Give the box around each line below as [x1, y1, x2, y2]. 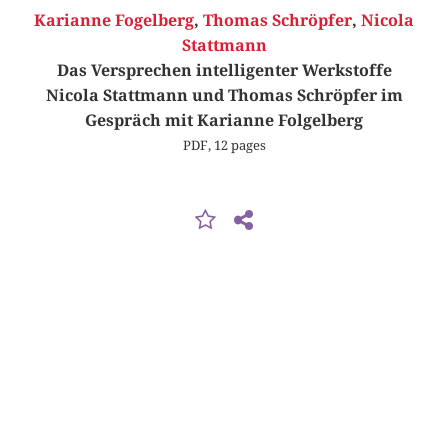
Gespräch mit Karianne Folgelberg [85, 111, 363, 131]
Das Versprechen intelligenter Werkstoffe [56, 61, 392, 81]
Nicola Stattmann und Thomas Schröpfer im [45, 86, 403, 106]
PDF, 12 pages [182, 137, 266, 154]
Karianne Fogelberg [34, 11, 194, 31]
